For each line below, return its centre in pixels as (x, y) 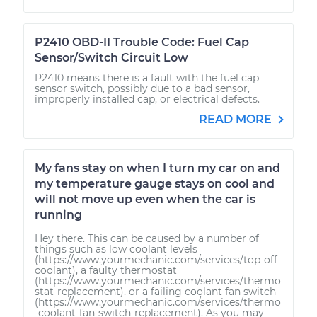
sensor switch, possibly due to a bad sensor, (142, 88)
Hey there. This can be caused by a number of (147, 238)
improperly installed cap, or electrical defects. (147, 99)
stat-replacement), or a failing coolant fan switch (155, 291)
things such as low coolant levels (116, 249)
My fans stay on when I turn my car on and (157, 168)
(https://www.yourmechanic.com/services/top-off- (158, 259)
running (58, 214)
